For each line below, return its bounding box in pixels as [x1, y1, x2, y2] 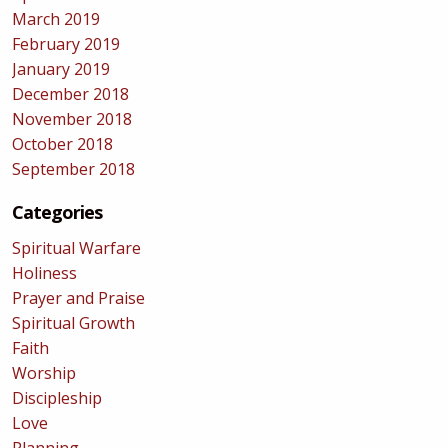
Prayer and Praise [11, 287, 145, 309]
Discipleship [11, 387, 102, 409]
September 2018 [11, 158, 135, 180]
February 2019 [11, 33, 120, 55]
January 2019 [11, 58, 110, 80]
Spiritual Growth [11, 312, 135, 334]
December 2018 [11, 83, 129, 105]
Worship [11, 362, 76, 384]
